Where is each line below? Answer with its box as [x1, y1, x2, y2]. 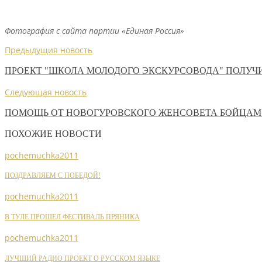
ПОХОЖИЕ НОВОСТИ [5, 128, 102, 140]
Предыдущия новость [5, 44, 92, 56]
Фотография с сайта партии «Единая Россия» [5, 25, 184, 36]
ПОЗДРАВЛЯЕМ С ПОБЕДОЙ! [5, 172, 101, 180]
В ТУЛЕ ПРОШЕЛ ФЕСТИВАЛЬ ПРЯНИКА [5, 213, 140, 221]
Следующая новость [5, 86, 87, 98]
